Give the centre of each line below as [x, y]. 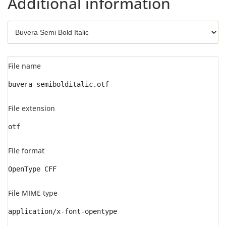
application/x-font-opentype [63, 211]
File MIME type [33, 193]
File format [26, 151]
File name [24, 66]
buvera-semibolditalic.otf [59, 84]
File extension [32, 108]
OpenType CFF [32, 169]
